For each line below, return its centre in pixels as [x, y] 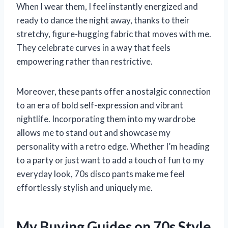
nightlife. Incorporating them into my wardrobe [106, 119]
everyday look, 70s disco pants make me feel [101, 174]
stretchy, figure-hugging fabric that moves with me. [114, 34]
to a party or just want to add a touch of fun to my [110, 160]
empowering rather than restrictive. [84, 61]
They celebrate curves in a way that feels [93, 47]
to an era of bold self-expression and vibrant [100, 105]
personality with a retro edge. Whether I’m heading [113, 146]
